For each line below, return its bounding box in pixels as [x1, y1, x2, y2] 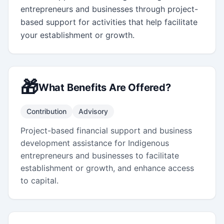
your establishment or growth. [20, 29, 134, 40]
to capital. [20, 175, 58, 185]
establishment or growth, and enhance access [20, 162, 194, 173]
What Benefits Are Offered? [38, 81, 171, 93]
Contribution [26, 106, 66, 115]
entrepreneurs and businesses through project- [20, 3, 198, 14]
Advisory [78, 106, 108, 115]
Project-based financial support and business [20, 125, 192, 135]
